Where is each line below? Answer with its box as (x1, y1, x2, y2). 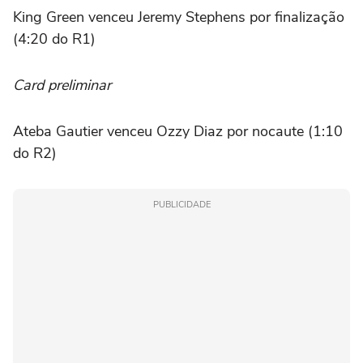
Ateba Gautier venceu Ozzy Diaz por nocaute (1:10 (13, 122, 343, 141)
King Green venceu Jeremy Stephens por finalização (13, 7, 344, 27)
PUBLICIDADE (152, 199, 211, 211)
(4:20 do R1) (13, 29, 96, 49)
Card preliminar (13, 75, 111, 95)
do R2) (13, 143, 57, 163)
